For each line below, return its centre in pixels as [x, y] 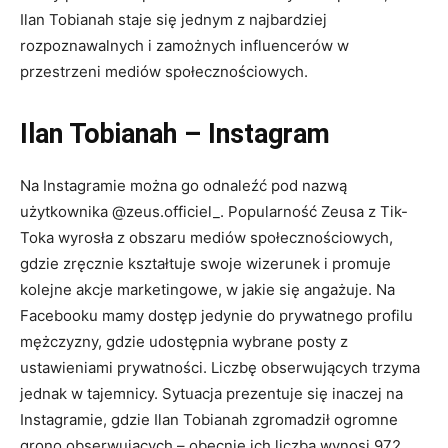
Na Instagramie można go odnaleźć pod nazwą [183, 185]
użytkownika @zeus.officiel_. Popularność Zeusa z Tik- [214, 211]
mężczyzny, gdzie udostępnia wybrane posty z [184, 341]
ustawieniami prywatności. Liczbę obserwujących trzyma [220, 367]
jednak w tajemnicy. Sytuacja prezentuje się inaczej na [211, 393]
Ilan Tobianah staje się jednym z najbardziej [173, 19]
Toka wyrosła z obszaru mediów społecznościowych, [206, 237]
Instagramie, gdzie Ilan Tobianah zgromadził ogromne [209, 419]
